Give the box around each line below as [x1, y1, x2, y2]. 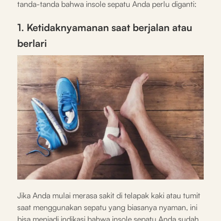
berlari [17, 37, 47, 49]
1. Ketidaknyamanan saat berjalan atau [17, 21, 192, 34]
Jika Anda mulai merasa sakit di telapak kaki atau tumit [17, 190, 200, 200]
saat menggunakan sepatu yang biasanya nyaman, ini [17, 202, 197, 212]
